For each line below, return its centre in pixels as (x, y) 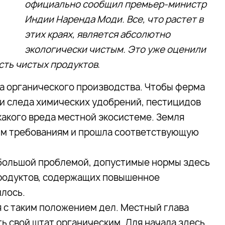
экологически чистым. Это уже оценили (115, 49)
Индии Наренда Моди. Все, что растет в (114, 19)
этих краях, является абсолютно (97, 34)
